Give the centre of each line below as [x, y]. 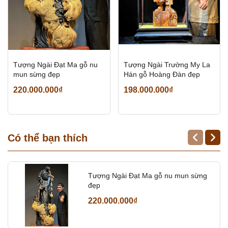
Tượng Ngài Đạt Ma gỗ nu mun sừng [147, 175]
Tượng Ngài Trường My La [167, 65]
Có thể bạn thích [48, 138]
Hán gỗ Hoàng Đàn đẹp [162, 75]
